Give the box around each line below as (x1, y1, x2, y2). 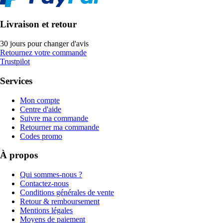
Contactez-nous (20, 179, 69, 188)
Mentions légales (20, 206, 73, 215)
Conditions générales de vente (20, 188, 114, 197)
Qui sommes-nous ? (20, 170, 82, 179)
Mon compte (20, 96, 60, 105)
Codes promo (20, 131, 62, 140)
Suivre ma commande (20, 113, 88, 122)
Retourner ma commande (20, 122, 99, 131)
